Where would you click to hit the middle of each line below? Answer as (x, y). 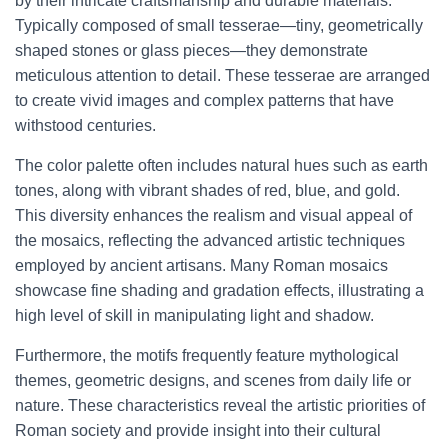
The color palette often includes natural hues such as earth (221, 165)
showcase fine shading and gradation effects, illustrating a (219, 290)
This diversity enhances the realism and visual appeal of (213, 215)
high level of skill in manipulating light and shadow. (194, 315)
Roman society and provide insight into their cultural (198, 430)
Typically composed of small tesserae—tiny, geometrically (219, 25)
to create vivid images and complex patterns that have (204, 100)
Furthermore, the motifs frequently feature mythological (207, 355)
